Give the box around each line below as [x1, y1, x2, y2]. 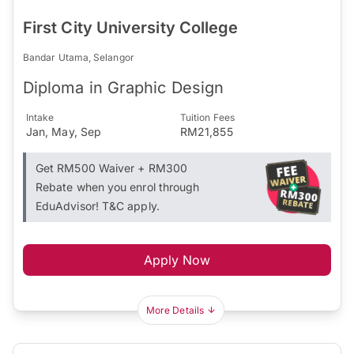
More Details [146, 303, 204, 316]
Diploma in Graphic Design [23, 77, 224, 97]
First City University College [23, 17, 239, 37]
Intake [26, 111, 55, 123]
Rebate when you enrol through [36, 179, 200, 194]
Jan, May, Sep [26, 124, 102, 138]
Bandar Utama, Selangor [23, 51, 134, 63]
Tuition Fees [180, 111, 235, 123]
